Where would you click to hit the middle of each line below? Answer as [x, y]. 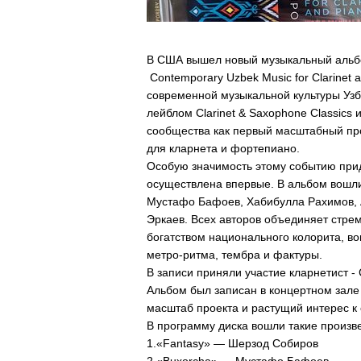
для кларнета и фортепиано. [223, 148]
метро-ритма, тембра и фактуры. [234, 255]
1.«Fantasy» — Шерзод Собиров [232, 343]
